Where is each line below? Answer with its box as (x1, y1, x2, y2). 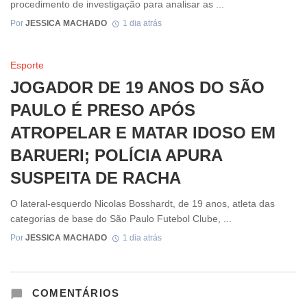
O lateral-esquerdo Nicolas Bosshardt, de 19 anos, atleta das (10, 197, 275, 209)
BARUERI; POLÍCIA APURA (10, 146, 222, 165)
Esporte (10, 60, 44, 71)
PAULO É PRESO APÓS (10, 101, 195, 120)
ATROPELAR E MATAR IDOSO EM (10, 123, 275, 143)
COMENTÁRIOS (28, 287, 120, 299)
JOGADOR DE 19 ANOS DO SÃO (10, 78, 265, 97)
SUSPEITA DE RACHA (10, 169, 181, 188)
